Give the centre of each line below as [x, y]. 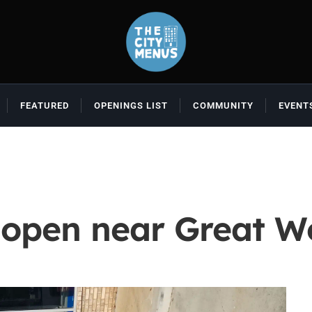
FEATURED [44, 106]
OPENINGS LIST [131, 106]
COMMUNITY [223, 106]
